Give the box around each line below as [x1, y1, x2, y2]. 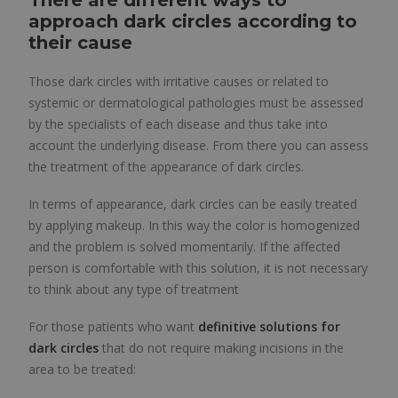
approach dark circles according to [28, 11, 357, 32]
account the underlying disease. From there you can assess [28, 137, 369, 154]
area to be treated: [28, 361, 136, 378]
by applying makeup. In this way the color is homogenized [28, 217, 360, 234]
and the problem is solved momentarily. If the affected [28, 238, 340, 255]
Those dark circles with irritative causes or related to [28, 73, 329, 90]
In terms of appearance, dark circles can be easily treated [28, 195, 357, 212]
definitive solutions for [198, 318, 340, 335]
